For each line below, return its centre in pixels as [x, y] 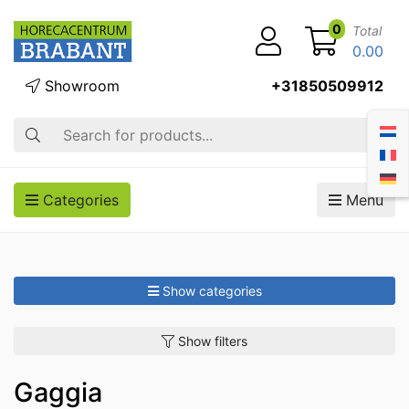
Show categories [212, 291]
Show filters [213, 341]
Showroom [80, 86]
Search [37, 128]
